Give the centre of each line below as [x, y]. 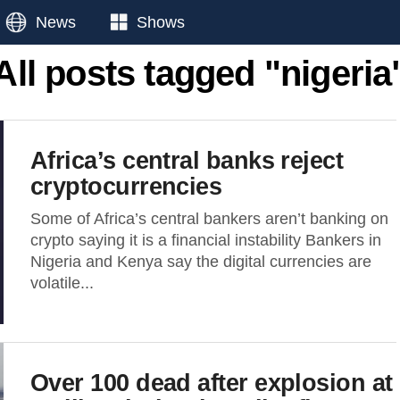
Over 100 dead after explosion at [212, 383]
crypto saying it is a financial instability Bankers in [206, 240]
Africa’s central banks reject [187, 160]
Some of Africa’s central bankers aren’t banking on [209, 219]
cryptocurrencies [126, 186]
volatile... [62, 283]
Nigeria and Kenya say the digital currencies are [201, 262]
